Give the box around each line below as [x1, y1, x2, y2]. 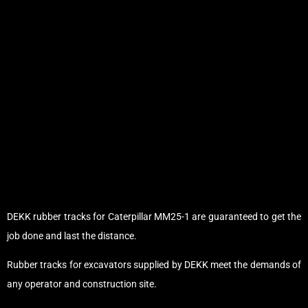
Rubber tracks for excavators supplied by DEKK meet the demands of [7, 259, 301, 270]
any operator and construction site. [7, 278, 157, 289]
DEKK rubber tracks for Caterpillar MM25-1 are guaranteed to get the [7, 210, 301, 222]
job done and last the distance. [7, 230, 137, 241]
